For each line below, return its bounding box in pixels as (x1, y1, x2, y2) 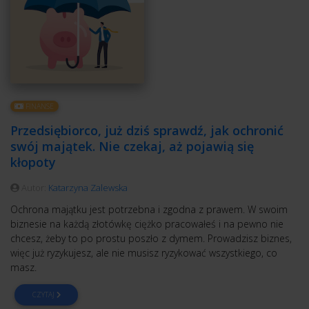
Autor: (19, 181, 48, 194)
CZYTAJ (32, 289, 57, 299)
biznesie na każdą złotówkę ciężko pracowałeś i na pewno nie (10, 217, 283, 230)
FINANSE (23, 101, 54, 112)
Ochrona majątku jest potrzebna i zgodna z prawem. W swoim (10, 202, 288, 216)
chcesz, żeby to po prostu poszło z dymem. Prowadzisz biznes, (10, 231, 292, 245)
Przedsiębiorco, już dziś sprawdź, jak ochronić (10, 121, 283, 139)
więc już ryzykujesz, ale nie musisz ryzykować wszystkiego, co (10, 246, 277, 259)
